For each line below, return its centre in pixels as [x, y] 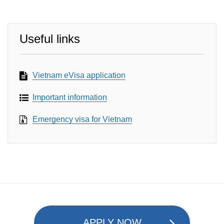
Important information [70, 97]
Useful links [50, 39]
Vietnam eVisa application [79, 75]
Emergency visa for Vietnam [82, 119]
